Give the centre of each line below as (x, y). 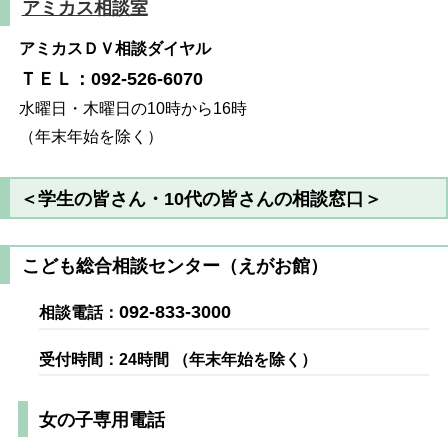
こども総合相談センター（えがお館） (174, 266)
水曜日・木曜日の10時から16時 (141, 109)
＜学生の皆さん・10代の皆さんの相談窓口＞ (201, 199)
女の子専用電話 (101, 420)
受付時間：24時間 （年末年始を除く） (178, 360)
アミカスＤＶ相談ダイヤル (115, 49)
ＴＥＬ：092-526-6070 (111, 79)
